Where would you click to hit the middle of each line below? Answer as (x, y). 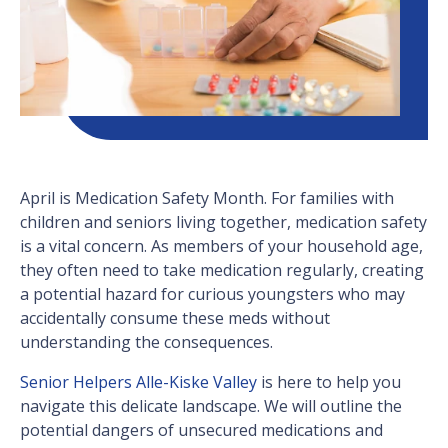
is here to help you (329, 382)
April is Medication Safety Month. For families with (207, 198)
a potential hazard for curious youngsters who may (212, 294)
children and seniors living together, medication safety (223, 222)
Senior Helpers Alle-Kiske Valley (138, 382)
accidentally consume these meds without (175, 318)
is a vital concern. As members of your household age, (221, 246)
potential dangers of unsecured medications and (201, 430)
